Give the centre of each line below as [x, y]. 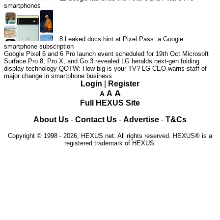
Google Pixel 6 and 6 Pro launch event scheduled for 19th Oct [92, 54]
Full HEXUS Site [110, 103]
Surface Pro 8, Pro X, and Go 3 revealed [62, 61]
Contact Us [96, 120]
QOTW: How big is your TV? [99, 69]
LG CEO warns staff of [174, 69]
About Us [51, 120]
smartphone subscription [39, 47]
